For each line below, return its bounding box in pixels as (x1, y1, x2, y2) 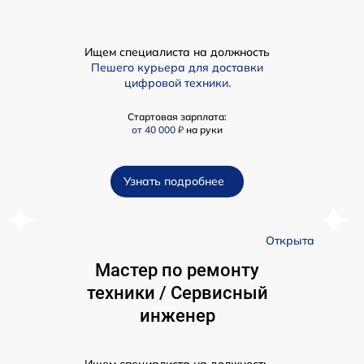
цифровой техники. (123, 76, 231, 91)
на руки (186, 123, 223, 136)
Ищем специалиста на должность (84, 45, 270, 60)
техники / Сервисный (86, 283, 268, 304)
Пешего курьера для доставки (91, 60, 263, 76)
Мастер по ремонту (95, 260, 259, 281)
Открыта (266, 233, 314, 249)
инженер (139, 305, 215, 327)
